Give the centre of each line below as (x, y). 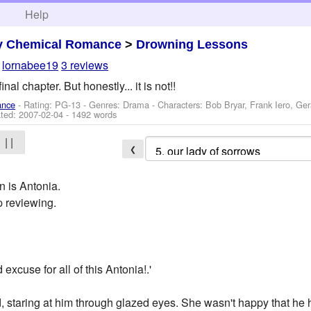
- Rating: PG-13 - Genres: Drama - (87, 104)
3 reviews (85, 65)
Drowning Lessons (192, 44)
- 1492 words (90, 114)
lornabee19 (31, 65)
